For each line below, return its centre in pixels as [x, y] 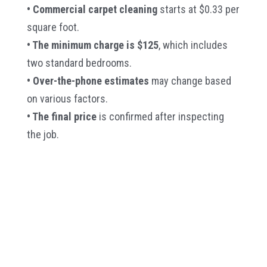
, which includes [193, 45]
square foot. [53, 27]
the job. [43, 134]
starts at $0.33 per [199, 9]
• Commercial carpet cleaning [93, 9]
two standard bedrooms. [79, 63]
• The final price [61, 116]
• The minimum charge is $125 [92, 45]
